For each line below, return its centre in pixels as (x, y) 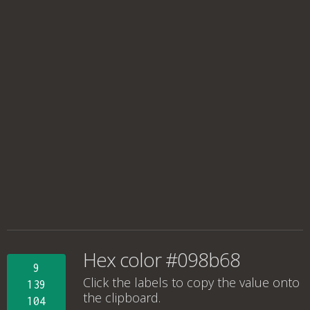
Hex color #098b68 (162, 259)
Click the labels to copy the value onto (191, 282)
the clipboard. (122, 298)
